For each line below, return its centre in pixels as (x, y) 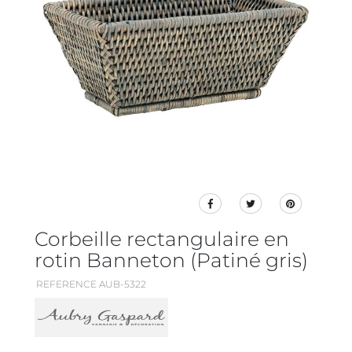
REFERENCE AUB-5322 (91, 284)
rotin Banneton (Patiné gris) (171, 260)
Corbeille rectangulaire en (162, 239)
